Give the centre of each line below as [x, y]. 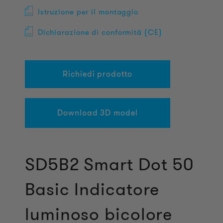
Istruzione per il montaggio [88, 12]
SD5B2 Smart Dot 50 [110, 164]
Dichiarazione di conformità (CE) [100, 32]
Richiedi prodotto [98, 74]
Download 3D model [98, 113]
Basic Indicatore [92, 189]
